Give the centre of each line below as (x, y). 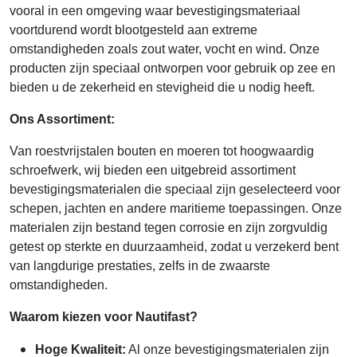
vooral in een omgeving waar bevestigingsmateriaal (155, 10)
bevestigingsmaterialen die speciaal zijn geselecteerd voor (175, 189)
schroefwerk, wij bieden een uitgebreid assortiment (153, 170)
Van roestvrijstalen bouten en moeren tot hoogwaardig (162, 151)
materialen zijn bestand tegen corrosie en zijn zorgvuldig (169, 227)
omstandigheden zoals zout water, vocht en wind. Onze (165, 49)
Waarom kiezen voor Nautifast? (104, 316)
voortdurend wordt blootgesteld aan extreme (133, 29)
